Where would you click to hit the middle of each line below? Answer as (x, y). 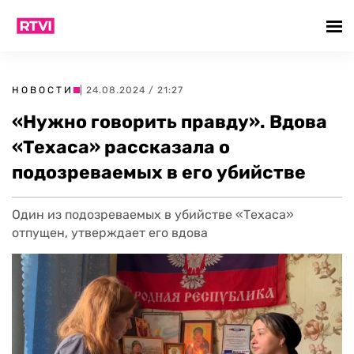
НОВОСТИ (43, 90)
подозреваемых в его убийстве (159, 172)
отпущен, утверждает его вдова (110, 233)
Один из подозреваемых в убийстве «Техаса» (153, 215)
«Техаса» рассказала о (121, 147)
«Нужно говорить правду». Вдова (169, 122)
